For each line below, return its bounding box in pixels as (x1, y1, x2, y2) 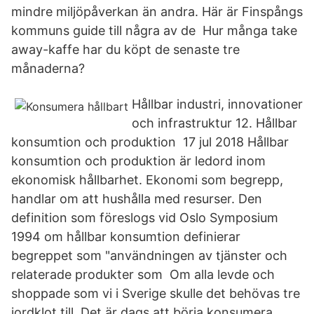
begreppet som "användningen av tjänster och (11, 248, 287, 263)
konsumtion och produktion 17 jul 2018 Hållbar (11, 135, 289, 149)
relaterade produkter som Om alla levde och (11, 267, 275, 282)
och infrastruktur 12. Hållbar (132, 116, 297, 130)
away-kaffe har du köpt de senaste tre (11, 42, 240, 57)
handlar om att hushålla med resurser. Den (11, 191, 262, 206)
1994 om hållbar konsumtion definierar (11, 229, 240, 244)
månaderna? (11, 61, 85, 76)
